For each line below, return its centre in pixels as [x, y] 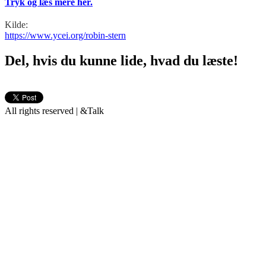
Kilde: [16, 24]
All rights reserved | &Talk [54, 110]
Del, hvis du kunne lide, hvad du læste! [121, 60]
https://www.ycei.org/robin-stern [65, 35]
